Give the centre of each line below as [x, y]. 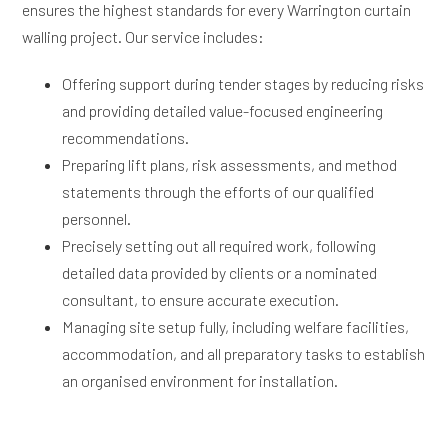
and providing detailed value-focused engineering [223, 110]
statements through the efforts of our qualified [218, 191]
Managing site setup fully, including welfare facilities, [236, 326]
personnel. [97, 218]
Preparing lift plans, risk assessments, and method [230, 164]
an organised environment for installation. [200, 380]
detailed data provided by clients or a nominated [220, 272]
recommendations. [126, 137]
